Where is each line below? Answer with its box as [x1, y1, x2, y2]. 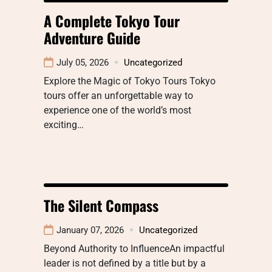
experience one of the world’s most [44, 104, 191, 116]
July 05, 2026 [56, 56, 109, 68]
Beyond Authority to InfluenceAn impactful [44, 242, 225, 254]
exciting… [44, 118, 84, 131]
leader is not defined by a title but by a [44, 257, 206, 269]
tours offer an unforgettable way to [44, 89, 193, 101]
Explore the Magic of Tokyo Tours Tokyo [44, 75, 216, 87]
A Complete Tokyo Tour [44, 9, 180, 32]
